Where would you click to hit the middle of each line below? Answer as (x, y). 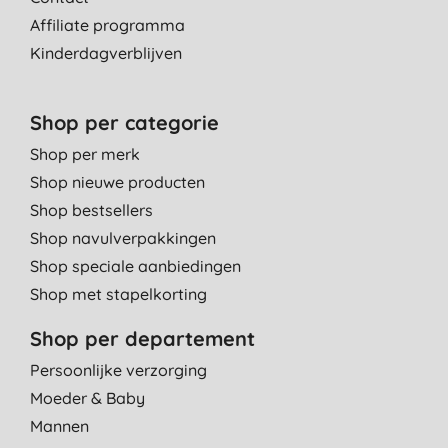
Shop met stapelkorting (118, 293)
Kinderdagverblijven (106, 52)
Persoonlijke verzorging (118, 369)
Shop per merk (85, 153)
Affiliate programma (107, 24)
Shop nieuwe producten (117, 181)
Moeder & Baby (87, 397)
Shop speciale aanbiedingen (135, 265)
